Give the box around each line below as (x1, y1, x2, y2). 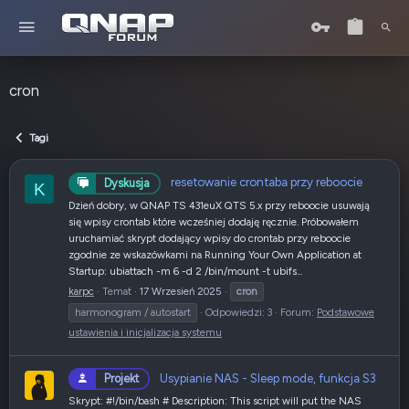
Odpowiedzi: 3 (205, 305, 272, 319)
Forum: (280, 305, 317, 319)
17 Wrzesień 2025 (140, 284, 222, 298)
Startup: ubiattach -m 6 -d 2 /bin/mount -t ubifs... (68, 264, 302, 278)
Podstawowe (317, 305, 374, 319)
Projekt (104, 372, 139, 386)
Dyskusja (104, 175, 150, 190)
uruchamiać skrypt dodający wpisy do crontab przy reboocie (68, 231, 351, 245)
